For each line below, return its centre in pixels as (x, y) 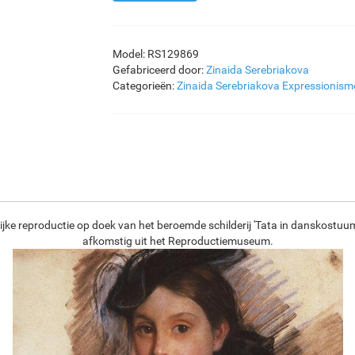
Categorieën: (144, 86)
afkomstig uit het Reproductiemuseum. (177, 241)
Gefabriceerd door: (159, 70)
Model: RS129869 (155, 54)
